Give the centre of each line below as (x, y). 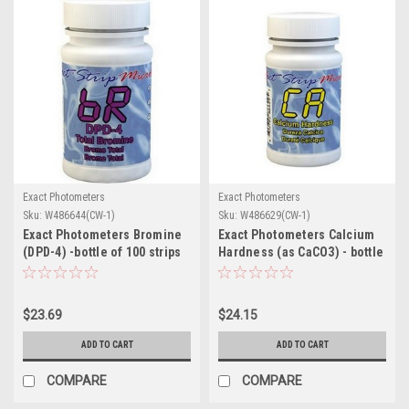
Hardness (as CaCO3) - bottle (301, 252)
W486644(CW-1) (80, 215)
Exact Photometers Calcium (297, 234)
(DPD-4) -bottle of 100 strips (102, 252)
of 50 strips (250, 269)
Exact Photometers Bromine (103, 234)
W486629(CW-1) (275, 215)
